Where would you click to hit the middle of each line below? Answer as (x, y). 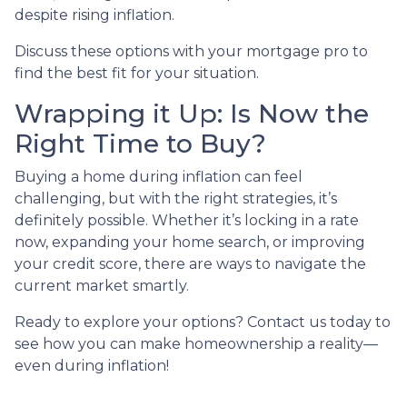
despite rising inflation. (94, 15)
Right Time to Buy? (140, 143)
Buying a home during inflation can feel (159, 176)
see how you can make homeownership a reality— (196, 343)
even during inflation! (92, 365)
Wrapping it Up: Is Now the (192, 113)
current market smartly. (102, 285)
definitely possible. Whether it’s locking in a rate (187, 220)
